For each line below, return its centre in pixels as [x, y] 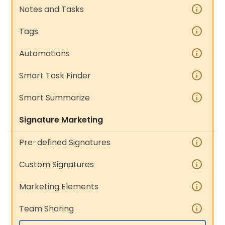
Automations [45, 53]
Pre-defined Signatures [65, 142]
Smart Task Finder [55, 76]
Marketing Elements [59, 187]
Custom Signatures [57, 164]
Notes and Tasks [52, 9]
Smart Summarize [55, 98]
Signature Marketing [61, 120]
